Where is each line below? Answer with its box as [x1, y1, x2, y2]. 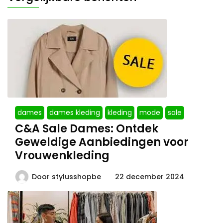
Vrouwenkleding [15, 148, 110, 164]
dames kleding [49, 108, 100, 118]
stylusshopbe [52, 172, 101, 182]
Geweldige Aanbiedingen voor [15, 134, 189, 150]
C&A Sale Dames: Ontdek [15, 121, 158, 137]
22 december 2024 [115, 172, 184, 182]
